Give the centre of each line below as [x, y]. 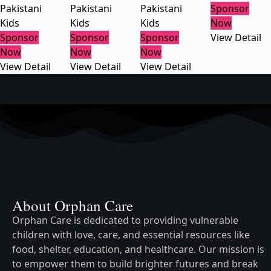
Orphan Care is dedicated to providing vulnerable [125, 220]
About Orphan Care [73, 205]
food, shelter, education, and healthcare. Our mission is [138, 249]
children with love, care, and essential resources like [131, 235]
